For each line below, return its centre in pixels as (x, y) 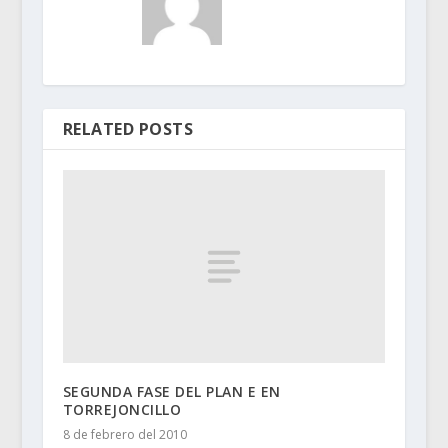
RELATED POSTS (128, 128)
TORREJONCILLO (122, 410)
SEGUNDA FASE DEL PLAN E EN (171, 392)
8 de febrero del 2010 (124, 435)
